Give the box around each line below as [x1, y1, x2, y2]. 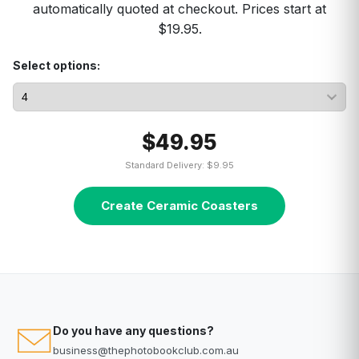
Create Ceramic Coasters [101, 198, 258, 213]
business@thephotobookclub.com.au [53, 344, 239, 357]
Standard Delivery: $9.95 [125, 159, 234, 171]
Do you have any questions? [53, 324, 214, 337]
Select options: [13, 58, 100, 72]
